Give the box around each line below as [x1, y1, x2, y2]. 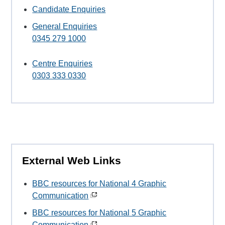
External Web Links [22, 154, 122, 166]
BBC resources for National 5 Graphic [32, 208, 167, 217]
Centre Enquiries [32, 59, 93, 68]
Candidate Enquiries [32, 5, 106, 14]
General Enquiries [32, 22, 97, 31]
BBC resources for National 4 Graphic [32, 179, 167, 188]
